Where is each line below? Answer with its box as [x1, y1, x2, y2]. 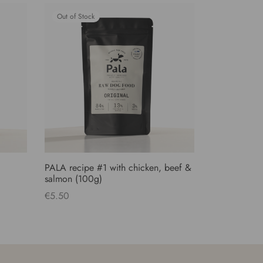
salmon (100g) [45, 172, 102, 186]
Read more [45, 205, 87, 219]
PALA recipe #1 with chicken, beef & [45, 161, 191, 175]
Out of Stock [57, 11, 95, 22]
